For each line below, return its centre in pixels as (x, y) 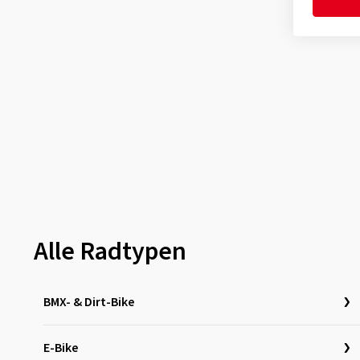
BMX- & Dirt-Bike (89, 302)
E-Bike (61, 348)
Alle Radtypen (110, 252)
